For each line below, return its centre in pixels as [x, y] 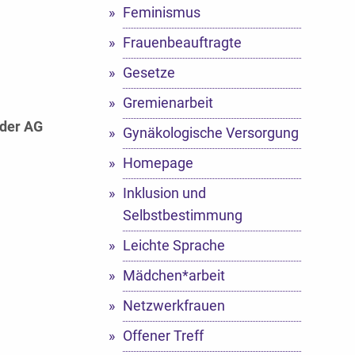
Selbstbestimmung [182, 215]
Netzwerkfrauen [174, 305]
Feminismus [161, 12]
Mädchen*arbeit [174, 275]
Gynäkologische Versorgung [210, 133]
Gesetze [149, 73]
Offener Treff [163, 336]
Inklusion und [164, 193]
